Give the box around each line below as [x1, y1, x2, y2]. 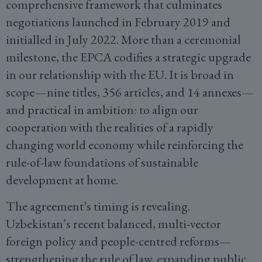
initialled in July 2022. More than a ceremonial [6, 31, 241, 48]
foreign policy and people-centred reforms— [6, 233, 232, 250]
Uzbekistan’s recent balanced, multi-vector [6, 215, 221, 232]
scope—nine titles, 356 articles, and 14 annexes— [6, 84, 254, 101]
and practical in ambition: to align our [6, 101, 198, 118]
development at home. [6, 171, 118, 188]
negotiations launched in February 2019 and [6, 13, 230, 30]
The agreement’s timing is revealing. [6, 198, 190, 215]
